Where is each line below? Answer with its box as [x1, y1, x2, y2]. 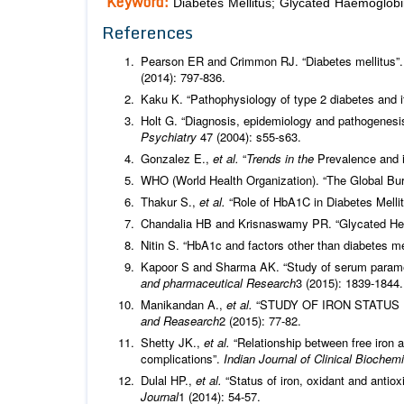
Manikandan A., [141, 296, 226, 314]
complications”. [141, 350, 224, 368]
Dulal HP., [141, 372, 196, 390]
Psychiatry [141, 128, 200, 146]
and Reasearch [141, 312, 219, 330]
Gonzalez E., [141, 150, 213, 168]
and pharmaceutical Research [141, 274, 296, 292]
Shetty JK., [141, 334, 204, 352]
